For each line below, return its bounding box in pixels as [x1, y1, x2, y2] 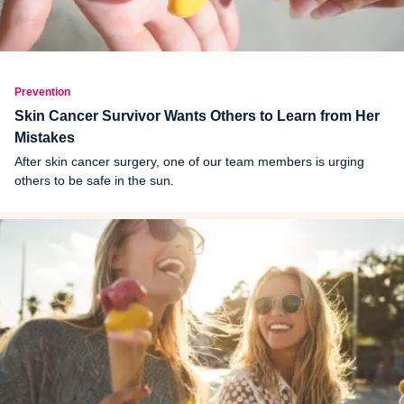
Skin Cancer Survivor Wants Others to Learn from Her [14, 107, 380, 124]
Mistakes [14, 129, 75, 145]
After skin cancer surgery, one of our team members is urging [14, 153, 364, 169]
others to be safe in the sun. [14, 172, 174, 188]
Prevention [14, 85, 70, 98]
